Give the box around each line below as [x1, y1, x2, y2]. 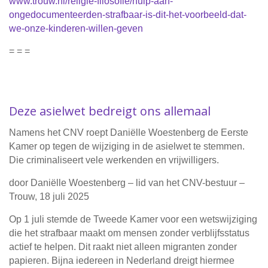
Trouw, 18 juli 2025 [9, 191, 89, 202]
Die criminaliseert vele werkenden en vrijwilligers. [9, 155, 219, 166]
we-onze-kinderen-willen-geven [9, 23, 143, 34]
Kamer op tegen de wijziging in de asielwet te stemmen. [9, 141, 245, 152]
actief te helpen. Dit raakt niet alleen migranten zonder [9, 242, 237, 252]
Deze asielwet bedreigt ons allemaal [9, 103, 211, 120]
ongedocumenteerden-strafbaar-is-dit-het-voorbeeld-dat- [9, 10, 246, 20]
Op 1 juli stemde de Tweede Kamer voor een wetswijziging [9, 214, 257, 225]
